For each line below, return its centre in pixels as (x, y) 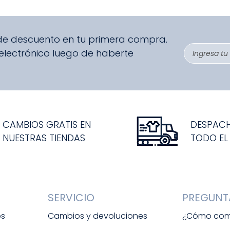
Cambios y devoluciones (97, 216)
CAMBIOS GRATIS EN (47, 124)
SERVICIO (71, 198)
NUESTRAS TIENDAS (44, 138)
